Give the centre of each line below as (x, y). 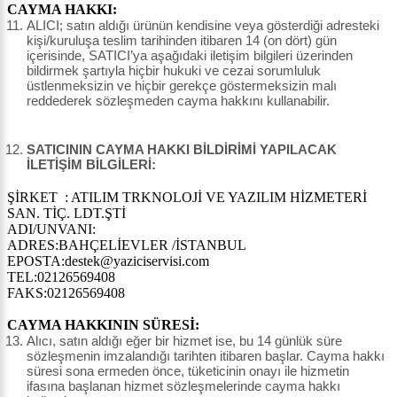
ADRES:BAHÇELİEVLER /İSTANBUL (127, 245)
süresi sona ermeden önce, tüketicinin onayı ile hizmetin (188, 371)
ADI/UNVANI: (51, 230)
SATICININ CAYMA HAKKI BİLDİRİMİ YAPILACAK (182, 150)
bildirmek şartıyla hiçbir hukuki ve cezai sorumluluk (174, 71)
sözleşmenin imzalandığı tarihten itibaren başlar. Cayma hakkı (206, 356)
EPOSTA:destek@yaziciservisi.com (108, 261)
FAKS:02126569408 (66, 293)
